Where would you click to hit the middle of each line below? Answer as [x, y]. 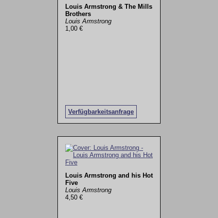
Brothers [78, 14]
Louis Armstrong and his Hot [109, 176]
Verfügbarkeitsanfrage [101, 111]
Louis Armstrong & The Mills [109, 6]
